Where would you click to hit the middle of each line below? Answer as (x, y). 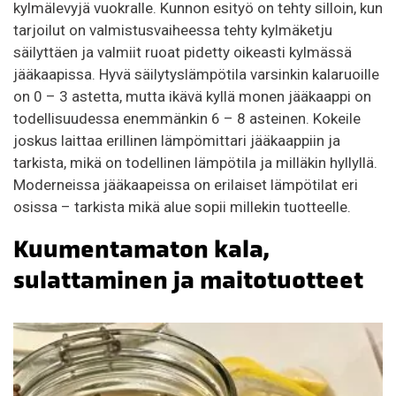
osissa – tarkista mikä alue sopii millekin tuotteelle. (182, 207)
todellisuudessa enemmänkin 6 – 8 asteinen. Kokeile (187, 119)
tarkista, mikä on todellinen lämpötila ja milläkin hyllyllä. (195, 163)
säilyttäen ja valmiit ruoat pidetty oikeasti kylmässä (183, 53)
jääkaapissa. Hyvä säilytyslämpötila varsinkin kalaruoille (196, 75)
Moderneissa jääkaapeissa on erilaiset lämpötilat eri (186, 185)
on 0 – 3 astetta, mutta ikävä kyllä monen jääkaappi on (192, 97)
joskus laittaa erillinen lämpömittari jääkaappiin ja (177, 141)
